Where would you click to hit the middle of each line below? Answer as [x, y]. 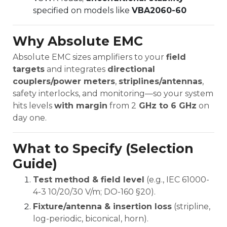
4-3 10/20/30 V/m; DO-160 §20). [94, 192]
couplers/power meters [64, 81]
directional [131, 69]
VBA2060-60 [159, 10]
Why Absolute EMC [78, 41]
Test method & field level [89, 179]
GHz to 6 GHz [166, 105]
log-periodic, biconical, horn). [91, 218]
